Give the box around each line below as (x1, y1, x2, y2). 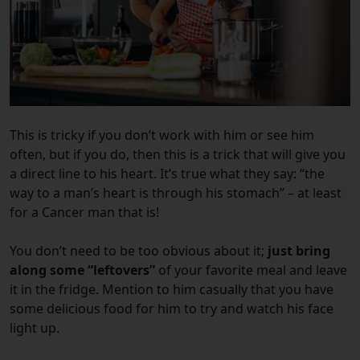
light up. (10, 318, 63, 337)
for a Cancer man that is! (10, 202, 162, 221)
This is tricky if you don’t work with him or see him (10, 125, 314, 144)
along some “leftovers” (10, 260, 158, 279)
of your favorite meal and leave (158, 260, 347, 279)
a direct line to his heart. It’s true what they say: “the (10, 164, 325, 182)
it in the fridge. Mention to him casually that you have (10, 280, 333, 298)
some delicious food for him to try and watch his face (10, 299, 333, 317)
